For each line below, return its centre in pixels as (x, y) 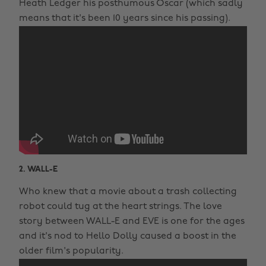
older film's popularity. (71, 251)
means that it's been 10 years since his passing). (125, 18)
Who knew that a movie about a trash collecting (128, 191)
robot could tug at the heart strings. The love (121, 206)
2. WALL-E (38, 169)
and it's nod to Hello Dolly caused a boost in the (128, 236)
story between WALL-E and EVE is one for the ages (132, 221)
